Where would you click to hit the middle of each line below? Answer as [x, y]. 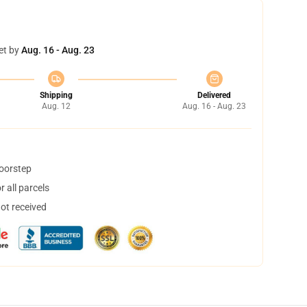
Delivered [214, 95]
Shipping [56, 95]
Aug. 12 [56, 106]
